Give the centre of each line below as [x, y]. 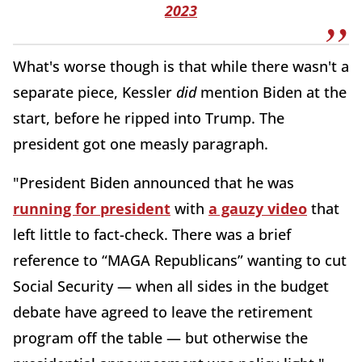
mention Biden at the [274, 93]
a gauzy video [258, 209]
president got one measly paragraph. [143, 144]
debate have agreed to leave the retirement [163, 312]
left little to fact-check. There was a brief [152, 235]
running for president [92, 209]
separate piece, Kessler [95, 93]
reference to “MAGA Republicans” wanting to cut [180, 261]
